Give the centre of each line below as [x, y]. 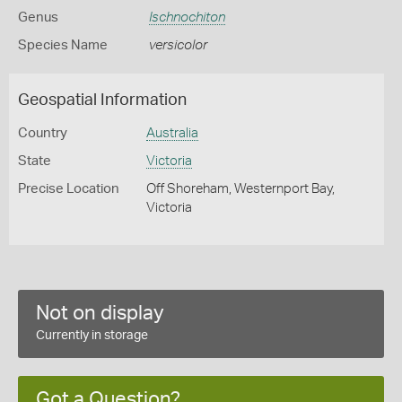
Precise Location [69, 189]
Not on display [100, 313]
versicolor [178, 45]
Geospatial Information [102, 100]
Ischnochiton [187, 17]
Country [43, 133]
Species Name [63, 45]
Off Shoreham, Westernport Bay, [240, 189]
